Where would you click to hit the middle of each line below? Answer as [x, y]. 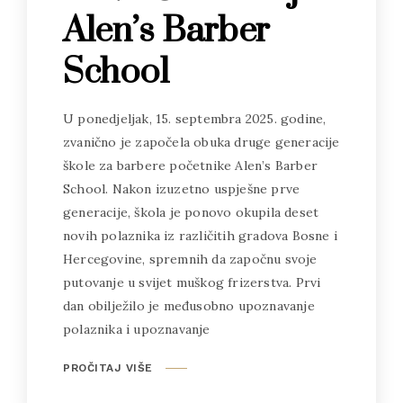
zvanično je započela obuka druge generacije [201, 143]
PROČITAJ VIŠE [108, 368]
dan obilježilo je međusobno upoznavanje [189, 306]
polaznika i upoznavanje [137, 330]
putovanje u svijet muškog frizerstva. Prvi [192, 283]
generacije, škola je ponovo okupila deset [191, 213]
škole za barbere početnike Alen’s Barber [190, 166]
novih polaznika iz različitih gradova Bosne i [200, 236]
